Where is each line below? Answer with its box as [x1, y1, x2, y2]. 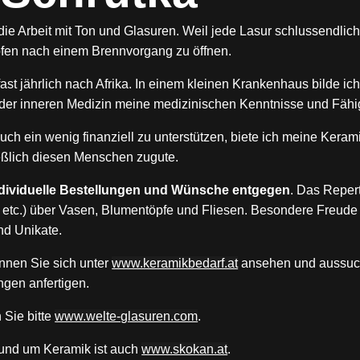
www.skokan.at [141, 342, 228, 356]
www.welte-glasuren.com [55, 309, 198, 323]
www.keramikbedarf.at [112, 256, 239, 270]
